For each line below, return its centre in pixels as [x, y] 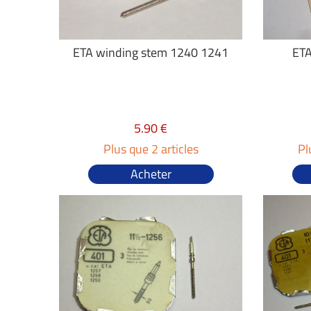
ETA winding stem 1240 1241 [151, 52]
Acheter [151, 174]
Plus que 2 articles [151, 149]
